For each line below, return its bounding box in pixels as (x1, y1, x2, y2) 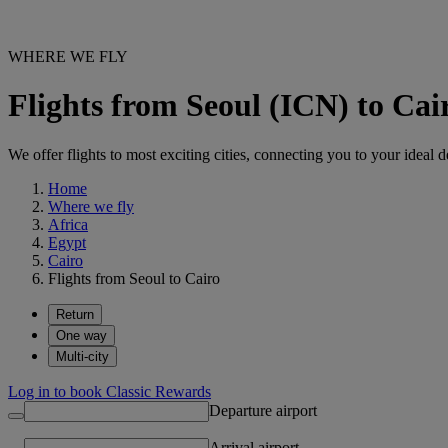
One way (56, 327, 107, 343)
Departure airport (209, 401, 317, 419)
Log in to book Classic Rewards (8, 382, 211, 400)
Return (56, 306, 94, 322)
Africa (48, 215, 88, 233)
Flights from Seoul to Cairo (48, 269, 220, 287)
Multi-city (56, 348, 109, 364)
